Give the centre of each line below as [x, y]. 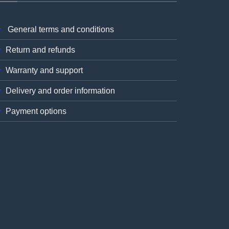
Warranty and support [44, 71]
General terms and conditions [60, 30]
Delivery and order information [60, 91]
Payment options [36, 111]
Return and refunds [40, 50]
